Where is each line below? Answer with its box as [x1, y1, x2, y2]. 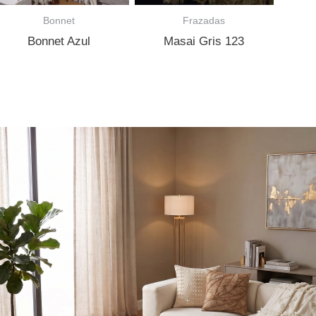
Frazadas [183, 14, 226, 26]
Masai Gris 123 [164, 35, 245, 49]
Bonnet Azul [28, 35, 91, 49]
